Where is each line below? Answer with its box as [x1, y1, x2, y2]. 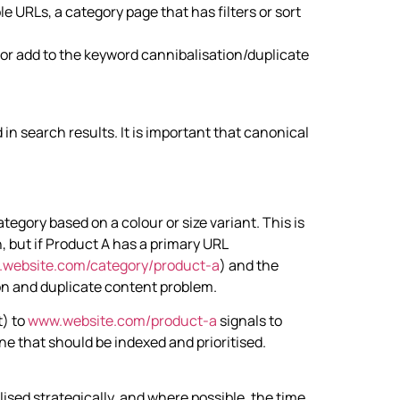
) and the [220, 254, 279, 275]
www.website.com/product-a [28, 311, 217, 331]
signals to [217, 311, 282, 331]
